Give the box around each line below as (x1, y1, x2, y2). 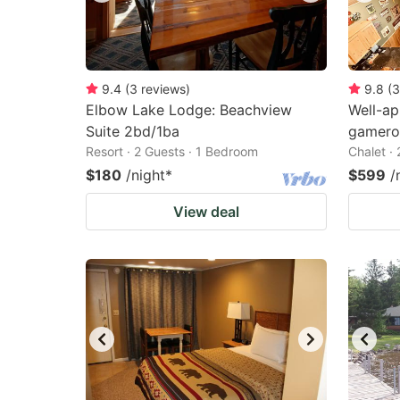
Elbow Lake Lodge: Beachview (86, 101, 292, 119)
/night (126, 166, 165, 184)
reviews (141, 81, 186, 96)
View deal (173, 203, 239, 221)
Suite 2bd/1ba (86, 122, 179, 140)
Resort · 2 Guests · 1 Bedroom (86, 144, 258, 159)
